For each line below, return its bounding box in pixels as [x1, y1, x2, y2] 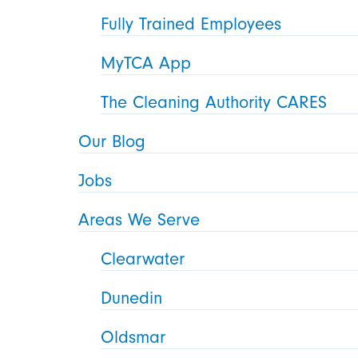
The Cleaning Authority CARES [101, 92, 328, 113]
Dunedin [101, 288, 163, 309]
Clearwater [101, 249, 185, 270]
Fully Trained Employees [101, 14, 282, 35]
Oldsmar [101, 327, 166, 348]
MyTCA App [101, 53, 192, 74]
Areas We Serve [78, 209, 201, 231]
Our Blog [78, 131, 146, 153]
